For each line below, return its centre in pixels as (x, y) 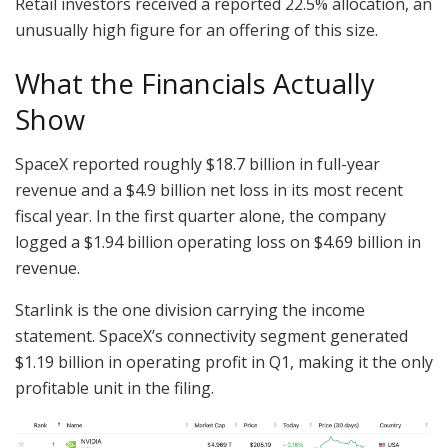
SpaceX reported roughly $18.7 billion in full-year (197, 164)
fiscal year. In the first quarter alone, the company (200, 216)
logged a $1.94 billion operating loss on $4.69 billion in (218, 242)
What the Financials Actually (195, 83)
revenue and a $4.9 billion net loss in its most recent (209, 190)
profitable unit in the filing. (114, 388)
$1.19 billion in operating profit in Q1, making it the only (224, 362)
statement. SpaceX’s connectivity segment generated (211, 336)
